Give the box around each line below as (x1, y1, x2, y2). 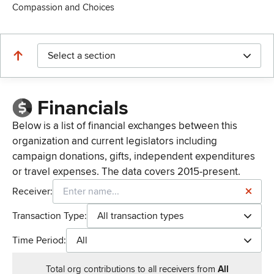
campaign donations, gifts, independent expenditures (12, 150, 255, 163)
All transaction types (97, 210, 183, 223)
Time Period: (12, 234, 66, 247)
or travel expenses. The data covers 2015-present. (12, 165, 240, 179)
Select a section (48, 50, 116, 62)
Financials (37, 96, 128, 121)
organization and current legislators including (12, 135, 217, 148)
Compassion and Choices (12, 2, 114, 13)
